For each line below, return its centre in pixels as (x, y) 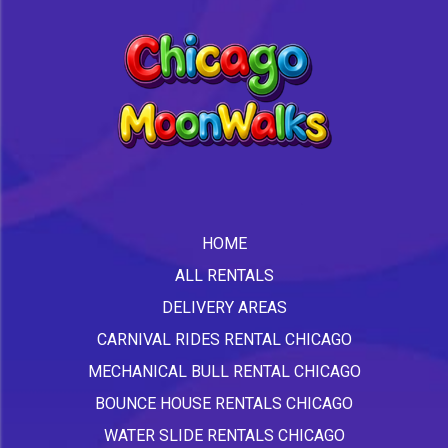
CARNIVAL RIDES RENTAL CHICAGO (224, 339)
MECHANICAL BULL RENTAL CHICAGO (224, 371)
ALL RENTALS (224, 275)
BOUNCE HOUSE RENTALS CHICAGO (224, 403)
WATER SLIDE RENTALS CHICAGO (224, 435)
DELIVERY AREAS (224, 307)
